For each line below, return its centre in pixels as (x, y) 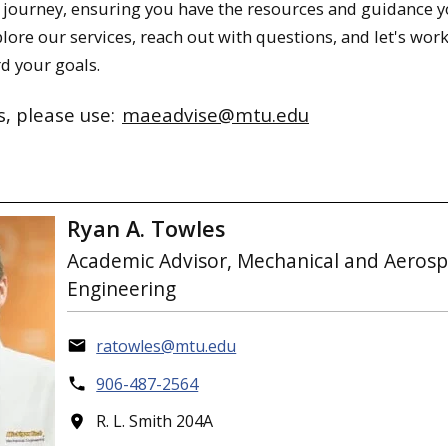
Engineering (122, 289)
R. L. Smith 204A (155, 421)
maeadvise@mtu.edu (215, 115)
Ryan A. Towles (146, 228)
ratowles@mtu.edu (166, 345)
